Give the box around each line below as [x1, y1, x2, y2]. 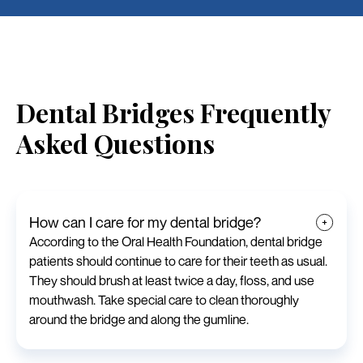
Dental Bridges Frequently [16, 94, 331, 130]
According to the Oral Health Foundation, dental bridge [29, 233, 322, 250]
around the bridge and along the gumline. [29, 310, 249, 327]
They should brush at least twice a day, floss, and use [29, 271, 314, 288]
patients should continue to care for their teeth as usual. [29, 252, 327, 269]
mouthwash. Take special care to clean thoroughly [29, 291, 299, 308]
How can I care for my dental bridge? [29, 212, 261, 231]
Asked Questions [16, 125, 215, 160]
